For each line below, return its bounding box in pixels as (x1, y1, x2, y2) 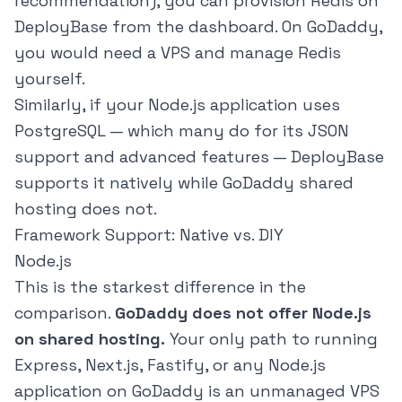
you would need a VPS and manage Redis (14, 42, 341, 64)
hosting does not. (14, 198, 157, 220)
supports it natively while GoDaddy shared (14, 172, 354, 194)
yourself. (14, 68, 85, 90)
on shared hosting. (14, 328, 165, 350)
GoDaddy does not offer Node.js (115, 302, 371, 324)
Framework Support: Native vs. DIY (14, 224, 284, 246)
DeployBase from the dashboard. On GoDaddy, (14, 16, 382, 38)
